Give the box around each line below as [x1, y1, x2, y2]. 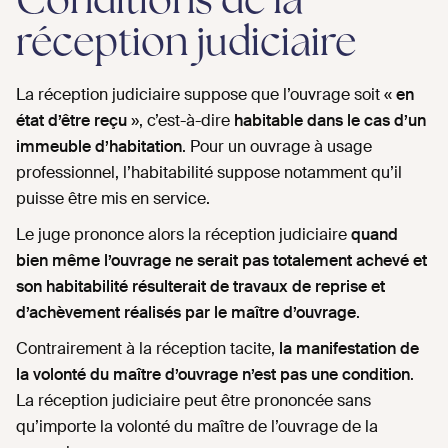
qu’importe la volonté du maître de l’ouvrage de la [16, 416, 378, 438]
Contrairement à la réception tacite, [16, 338, 279, 360]
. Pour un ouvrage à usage [182, 136, 372, 158]
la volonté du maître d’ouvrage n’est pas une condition [16, 364, 410, 386]
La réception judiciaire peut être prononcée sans [16, 390, 371, 412]
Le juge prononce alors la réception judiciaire [16, 224, 351, 246]
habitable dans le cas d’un [234, 110, 426, 132]
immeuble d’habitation [16, 136, 182, 158]
